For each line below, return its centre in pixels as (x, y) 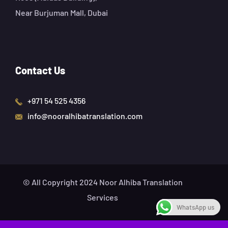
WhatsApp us (195, 207)
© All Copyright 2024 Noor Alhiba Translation (103, 182)
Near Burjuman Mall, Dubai (62, 13)
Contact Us (40, 70)
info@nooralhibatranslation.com (85, 116)
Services (103, 197)
